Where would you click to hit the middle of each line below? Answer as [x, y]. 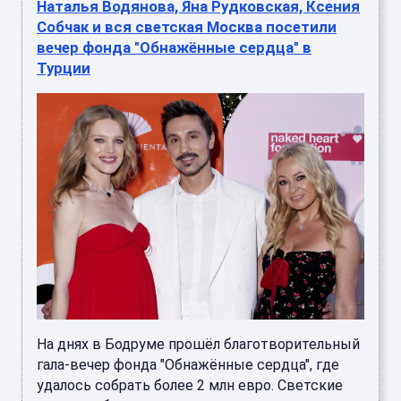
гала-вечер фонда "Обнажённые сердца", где [188, 365]
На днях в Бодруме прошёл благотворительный [198, 345]
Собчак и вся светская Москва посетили [187, 26]
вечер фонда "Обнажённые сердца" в [174, 47]
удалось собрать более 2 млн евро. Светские [190, 386]
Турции [64, 68]
